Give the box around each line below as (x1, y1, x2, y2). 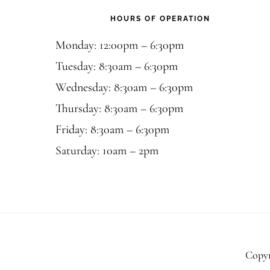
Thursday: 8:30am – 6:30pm (55, 101, 183, 116)
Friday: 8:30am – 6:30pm (55, 122, 169, 137)
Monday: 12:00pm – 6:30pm (55, 38, 184, 52)
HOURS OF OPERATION (110, 14, 210, 23)
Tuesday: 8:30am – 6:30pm (55, 59, 178, 74)
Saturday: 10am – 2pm (55, 143, 159, 158)
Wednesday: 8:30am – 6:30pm (55, 80, 193, 95)
